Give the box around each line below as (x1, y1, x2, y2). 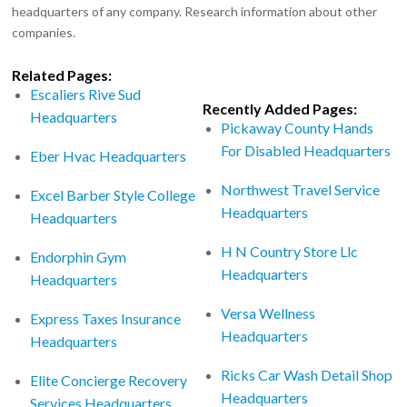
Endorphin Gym (30, 247, 127, 265)
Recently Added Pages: (203, 99, 358, 117)
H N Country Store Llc (221, 242, 359, 260)
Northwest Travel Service (221, 180, 381, 198)
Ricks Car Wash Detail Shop (221, 365, 393, 383)
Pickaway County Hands (221, 118, 374, 136)
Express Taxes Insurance (30, 309, 182, 327)
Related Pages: (12, 65, 113, 84)
